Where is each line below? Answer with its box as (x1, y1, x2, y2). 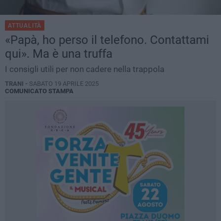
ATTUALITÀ (8, 22, 42, 30)
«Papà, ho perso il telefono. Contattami (5, 33, 209, 47)
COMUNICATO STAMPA (5, 87, 74, 95)
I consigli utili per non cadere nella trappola (5, 64, 164, 74)
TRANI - (5, 80, 29, 88)
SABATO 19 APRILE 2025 (29, 80, 99, 88)
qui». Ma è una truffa (5, 47, 112, 61)
